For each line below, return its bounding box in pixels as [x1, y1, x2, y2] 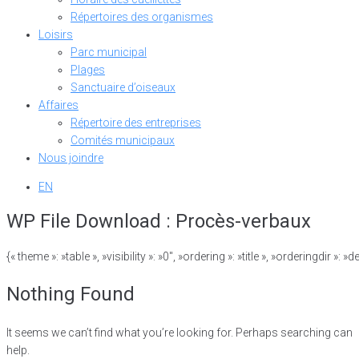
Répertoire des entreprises [71, 116, 201, 129]
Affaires [38, 99, 79, 111]
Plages [71, 63, 105, 76]
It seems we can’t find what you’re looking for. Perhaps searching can [6, 325, 353, 339]
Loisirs [38, 28, 73, 41]
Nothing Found [6, 283, 135, 306]
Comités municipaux [71, 134, 175, 147]
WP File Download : [6, 210, 175, 233]
